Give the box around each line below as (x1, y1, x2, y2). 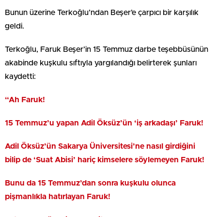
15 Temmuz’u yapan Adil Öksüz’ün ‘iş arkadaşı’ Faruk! (5, 119, 203, 127)
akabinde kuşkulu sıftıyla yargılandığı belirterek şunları (5, 59, 197, 67)
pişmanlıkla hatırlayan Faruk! (5, 193, 110, 201)
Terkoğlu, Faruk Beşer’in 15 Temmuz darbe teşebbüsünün (5, 46, 208, 53)
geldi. (5, 22, 24, 30)
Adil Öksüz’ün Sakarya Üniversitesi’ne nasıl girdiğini (5, 142, 195, 150)
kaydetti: (5, 73, 36, 80)
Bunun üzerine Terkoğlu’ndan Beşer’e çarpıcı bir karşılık (5, 9, 199, 16)
